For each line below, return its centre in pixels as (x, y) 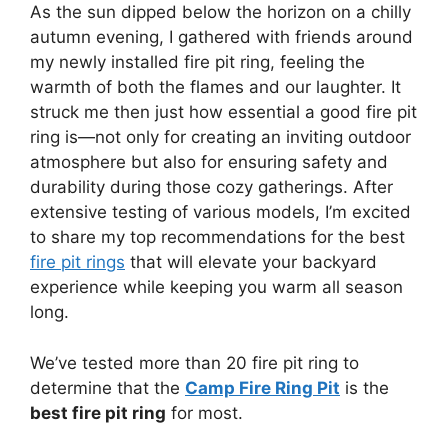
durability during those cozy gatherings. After (211, 187)
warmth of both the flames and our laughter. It (215, 87)
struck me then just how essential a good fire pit (223, 112)
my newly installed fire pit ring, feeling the (197, 62)
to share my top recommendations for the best (217, 237)
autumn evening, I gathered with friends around (221, 37)
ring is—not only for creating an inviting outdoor (220, 137)
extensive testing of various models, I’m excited (220, 212)
